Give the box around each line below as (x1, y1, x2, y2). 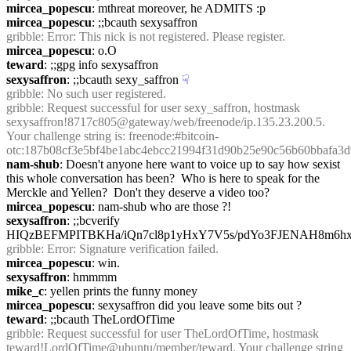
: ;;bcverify (67, 214, 120, 227)
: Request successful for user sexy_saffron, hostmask (41, 101, 300, 114)
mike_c (6, 284, 44, 298)
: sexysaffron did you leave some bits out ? (92, 299, 302, 312)
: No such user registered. (41, 87, 166, 100)
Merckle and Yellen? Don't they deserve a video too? (6, 186, 270, 199)
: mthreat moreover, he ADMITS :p (92, 2, 266, 15)
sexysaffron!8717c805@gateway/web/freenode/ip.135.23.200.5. (6, 115, 325, 128)
